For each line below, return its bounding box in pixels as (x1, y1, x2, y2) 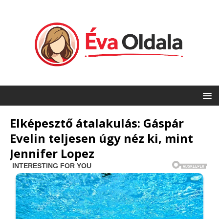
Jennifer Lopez (10, 145, 94, 162)
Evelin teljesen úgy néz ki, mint (10, 130, 193, 147)
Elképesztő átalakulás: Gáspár (10, 115, 184, 131)
